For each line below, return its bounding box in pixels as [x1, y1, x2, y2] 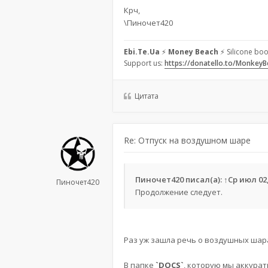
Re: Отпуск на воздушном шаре [124, 135, 251, 146]
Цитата [135, 91, 159, 101]
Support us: [124, 58, 165, 68]
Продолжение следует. [135, 187, 223, 197]
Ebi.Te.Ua [124, 47, 160, 57]
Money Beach [168, 47, 218, 57]
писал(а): [184, 174, 224, 185]
